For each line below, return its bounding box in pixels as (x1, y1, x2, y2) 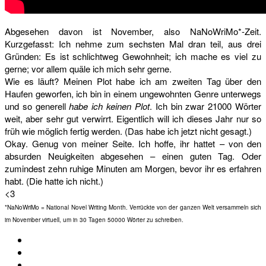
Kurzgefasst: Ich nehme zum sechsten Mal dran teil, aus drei (5, 37, 261, 50)
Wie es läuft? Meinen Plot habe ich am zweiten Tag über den (5, 75, 261, 88)
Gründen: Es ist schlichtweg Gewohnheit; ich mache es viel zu (5, 50, 261, 63)
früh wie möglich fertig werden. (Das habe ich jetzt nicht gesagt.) (5, 125, 252, 138)
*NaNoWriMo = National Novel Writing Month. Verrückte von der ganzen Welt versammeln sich (5, 203, 261, 212)
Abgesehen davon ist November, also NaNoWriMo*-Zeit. (5, 25, 261, 38)
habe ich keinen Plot (69, 100, 150, 113)
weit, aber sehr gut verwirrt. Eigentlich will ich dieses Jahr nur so (5, 112, 261, 125)
